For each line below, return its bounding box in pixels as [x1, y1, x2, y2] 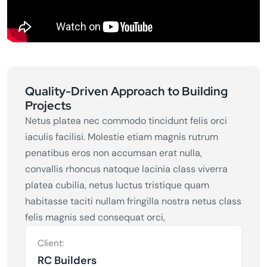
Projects [25, 97, 72, 113]
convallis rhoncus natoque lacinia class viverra [25, 162, 228, 175]
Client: [38, 237, 64, 249]
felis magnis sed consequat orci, [25, 210, 165, 223]
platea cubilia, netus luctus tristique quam [25, 178, 209, 191]
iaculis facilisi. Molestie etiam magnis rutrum [25, 130, 218, 143]
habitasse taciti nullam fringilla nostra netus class [25, 194, 241, 207]
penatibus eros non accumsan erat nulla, [25, 146, 202, 159]
